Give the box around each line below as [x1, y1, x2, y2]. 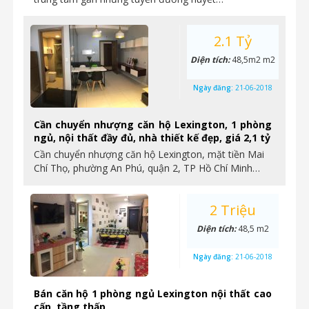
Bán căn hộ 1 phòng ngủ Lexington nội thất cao [34, 287, 272, 300]
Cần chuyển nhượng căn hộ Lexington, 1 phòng [34, 118, 272, 131]
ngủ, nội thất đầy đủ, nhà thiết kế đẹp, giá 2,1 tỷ [34, 131, 270, 144]
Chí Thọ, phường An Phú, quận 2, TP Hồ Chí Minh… [34, 161, 260, 175]
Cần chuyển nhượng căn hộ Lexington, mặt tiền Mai [34, 148, 264, 161]
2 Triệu [210, 201, 256, 219]
